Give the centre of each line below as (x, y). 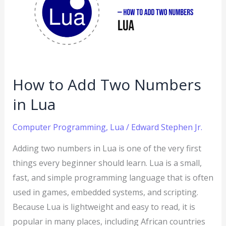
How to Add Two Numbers (107, 85)
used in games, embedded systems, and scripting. (105, 192)
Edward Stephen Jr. (166, 127)
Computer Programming (59, 127)
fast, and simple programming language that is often (113, 178)
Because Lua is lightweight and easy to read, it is (104, 207)
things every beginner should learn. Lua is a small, (107, 163)
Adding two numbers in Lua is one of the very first (107, 149)
